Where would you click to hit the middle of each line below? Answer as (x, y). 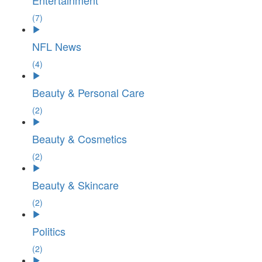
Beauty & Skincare (75, 185)
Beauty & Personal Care (88, 92)
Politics (49, 231)
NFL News (57, 46)
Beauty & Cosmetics (80, 139)
